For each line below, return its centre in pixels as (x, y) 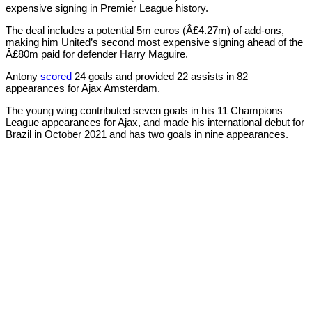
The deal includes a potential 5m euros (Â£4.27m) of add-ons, (145, 30)
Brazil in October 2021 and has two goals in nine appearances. (147, 134)
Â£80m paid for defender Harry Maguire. (97, 54)
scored (56, 76)
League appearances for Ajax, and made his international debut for (155, 122)
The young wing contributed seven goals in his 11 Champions (144, 110)
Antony (23, 76)
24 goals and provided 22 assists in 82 (160, 76)
